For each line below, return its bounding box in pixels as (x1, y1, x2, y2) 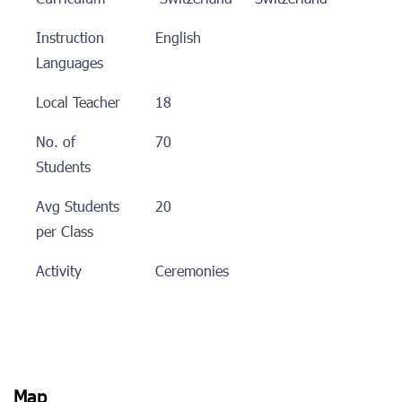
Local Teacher (36, 92, 120, 115)
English (154, 28, 214, 50)
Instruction (36, 28, 104, 50)
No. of (36, 132, 75, 154)
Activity (36, 261, 82, 284)
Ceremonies (154, 261, 229, 284)
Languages (36, 53, 103, 75)
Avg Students (36, 197, 119, 219)
